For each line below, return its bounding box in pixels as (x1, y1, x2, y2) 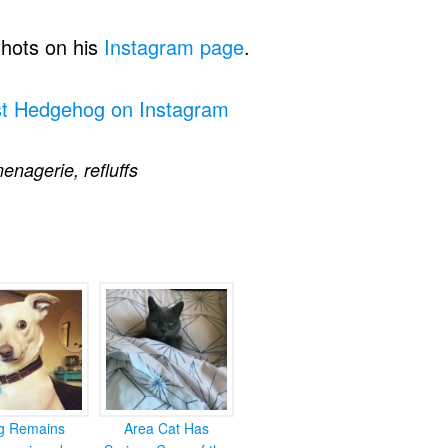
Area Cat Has (124, 418, 209, 438)
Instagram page (104, 32, 244, 61)
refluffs (84, 157, 138, 182)
